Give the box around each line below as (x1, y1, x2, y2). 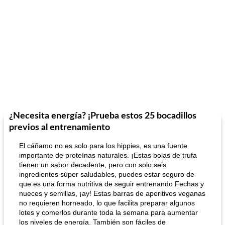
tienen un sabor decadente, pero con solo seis (19, 161, 166, 169)
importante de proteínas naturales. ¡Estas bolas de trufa (19, 151, 197, 159)
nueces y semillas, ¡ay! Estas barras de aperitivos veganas (19, 189, 205, 197)
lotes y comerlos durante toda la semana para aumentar (19, 208, 198, 216)
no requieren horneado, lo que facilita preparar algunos (19, 199, 195, 207)
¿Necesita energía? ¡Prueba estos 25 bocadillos (9, 111, 196, 121)
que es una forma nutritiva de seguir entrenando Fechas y (19, 180, 204, 188)
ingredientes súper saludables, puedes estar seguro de (19, 170, 194, 178)
